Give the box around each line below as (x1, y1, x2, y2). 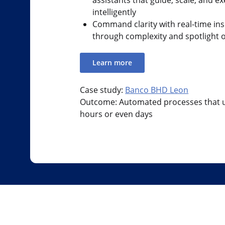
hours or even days (80, 108, 153, 120)
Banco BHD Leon (125, 84, 189, 95)
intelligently (92, 6, 136, 18)
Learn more (92, 58, 132, 68)
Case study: (80, 84, 126, 95)
